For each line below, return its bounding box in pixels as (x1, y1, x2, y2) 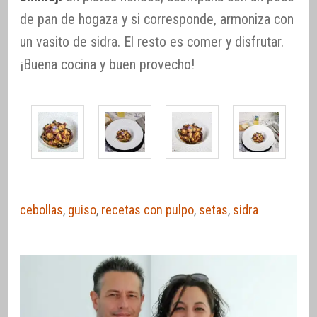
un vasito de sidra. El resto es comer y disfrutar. (20, 33, 284, 51)
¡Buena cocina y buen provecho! (20, 56, 195, 74)
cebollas (20, 202, 63, 218)
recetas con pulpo (101, 202, 194, 218)
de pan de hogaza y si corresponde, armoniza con (20, 11, 294, 28)
